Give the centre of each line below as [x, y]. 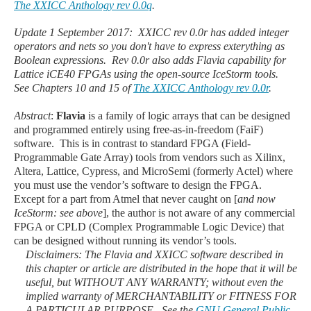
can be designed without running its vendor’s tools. [125, 241]
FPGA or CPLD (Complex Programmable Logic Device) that [149, 227]
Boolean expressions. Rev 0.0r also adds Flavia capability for [150, 60]
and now [257, 199]
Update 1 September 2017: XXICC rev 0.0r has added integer [151, 32]
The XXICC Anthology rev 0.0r [201, 88]
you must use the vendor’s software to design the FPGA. [139, 185]
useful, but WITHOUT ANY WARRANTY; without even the [154, 282]
